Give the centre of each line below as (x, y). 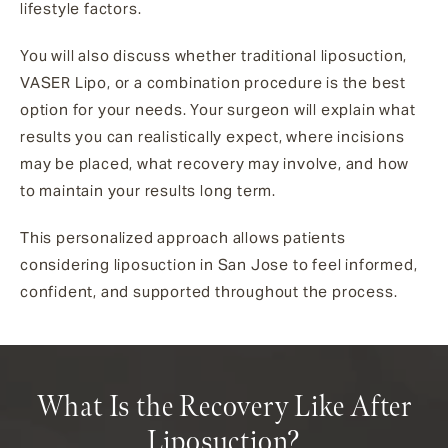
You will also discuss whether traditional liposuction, (214, 55)
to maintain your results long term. (148, 190)
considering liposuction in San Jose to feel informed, (219, 264)
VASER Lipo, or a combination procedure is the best (213, 82)
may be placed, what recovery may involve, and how (215, 163)
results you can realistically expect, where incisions (212, 136)
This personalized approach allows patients (183, 237)
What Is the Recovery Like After (224, 407)
